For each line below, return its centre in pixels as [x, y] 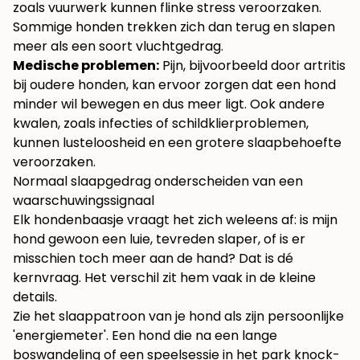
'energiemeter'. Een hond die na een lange [145, 336]
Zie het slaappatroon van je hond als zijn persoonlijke [178, 317]
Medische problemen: [86, 66]
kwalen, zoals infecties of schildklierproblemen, [161, 124]
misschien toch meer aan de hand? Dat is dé [153, 259]
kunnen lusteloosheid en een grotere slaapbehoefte [177, 143]
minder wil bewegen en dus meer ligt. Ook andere [169, 104]
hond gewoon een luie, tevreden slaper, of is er [159, 239]
